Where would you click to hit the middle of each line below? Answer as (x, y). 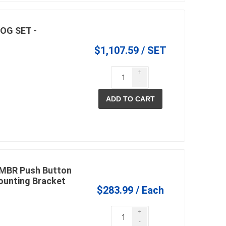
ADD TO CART (131, 99)
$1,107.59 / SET (131, 51)
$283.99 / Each (131, 190)
